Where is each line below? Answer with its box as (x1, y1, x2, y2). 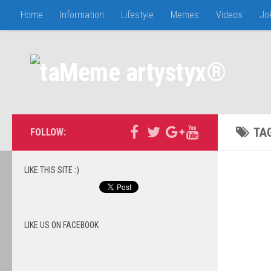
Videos (216, 9, 243, 21)
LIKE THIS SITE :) (24, 165, 79, 175)
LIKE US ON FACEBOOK (24, 220, 99, 230)
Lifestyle (121, 9, 154, 21)
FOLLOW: (30, 126, 66, 138)
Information (60, 9, 104, 21)
